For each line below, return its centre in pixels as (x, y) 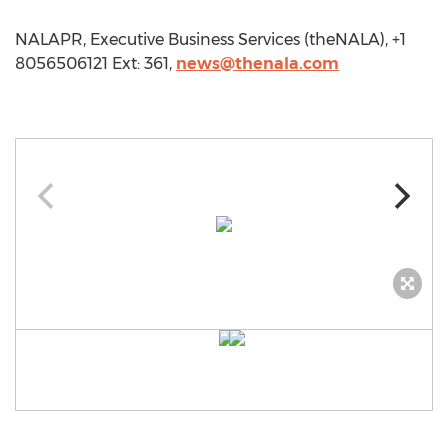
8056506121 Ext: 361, (95, 63)
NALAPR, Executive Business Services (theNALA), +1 (210, 39)
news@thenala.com (257, 63)
